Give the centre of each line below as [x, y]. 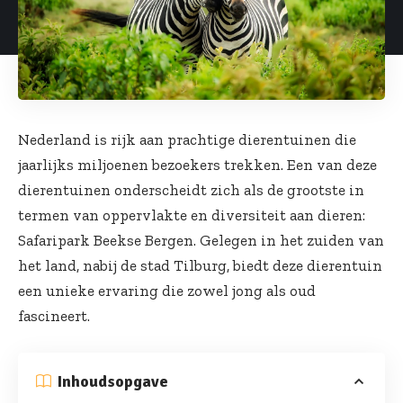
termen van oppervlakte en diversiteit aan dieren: [192, 215]
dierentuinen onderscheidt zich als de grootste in [191, 189]
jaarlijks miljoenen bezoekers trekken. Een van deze [197, 164]
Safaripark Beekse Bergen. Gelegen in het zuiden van [201, 240]
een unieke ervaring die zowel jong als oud [167, 290]
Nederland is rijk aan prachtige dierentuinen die [187, 139]
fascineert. [54, 315]
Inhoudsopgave [113, 381]
